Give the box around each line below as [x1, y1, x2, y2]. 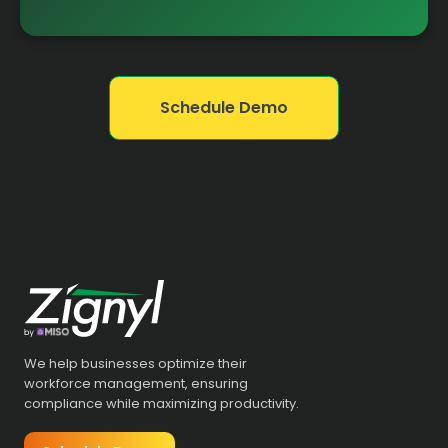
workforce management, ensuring [24, 373, 248, 393]
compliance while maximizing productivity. [24, 393, 299, 413]
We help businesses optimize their [24, 353, 247, 373]
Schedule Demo [160, 95, 288, 119]
